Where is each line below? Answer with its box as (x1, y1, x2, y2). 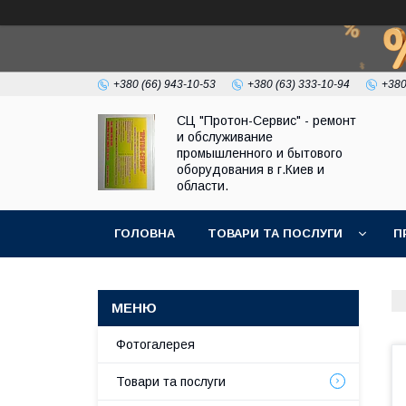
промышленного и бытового (177, 146, 343, 160)
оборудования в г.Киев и (177, 162, 324, 177)
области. (177, 179, 228, 193)
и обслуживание (177, 130, 273, 144)
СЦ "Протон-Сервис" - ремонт (177, 113, 356, 128)
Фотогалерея (116, 337, 195, 352)
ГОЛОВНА (114, 227, 175, 240)
